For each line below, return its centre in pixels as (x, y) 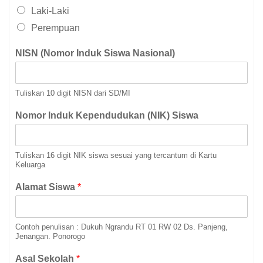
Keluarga (30, 165)
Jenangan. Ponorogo (50, 236)
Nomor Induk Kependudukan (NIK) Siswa (107, 115)
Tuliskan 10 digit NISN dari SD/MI (73, 93)
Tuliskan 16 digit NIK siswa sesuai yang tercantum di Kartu (116, 155)
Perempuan (55, 28)
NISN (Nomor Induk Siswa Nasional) (95, 53)
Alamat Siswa (46, 187)
